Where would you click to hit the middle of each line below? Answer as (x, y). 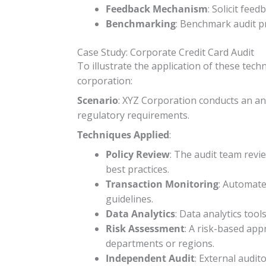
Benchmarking (141, 23)
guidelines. (129, 199)
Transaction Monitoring (162, 184)
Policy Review (138, 154)
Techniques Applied (123, 134)
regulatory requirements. (133, 115)
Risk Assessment (145, 228)
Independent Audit (150, 258)
